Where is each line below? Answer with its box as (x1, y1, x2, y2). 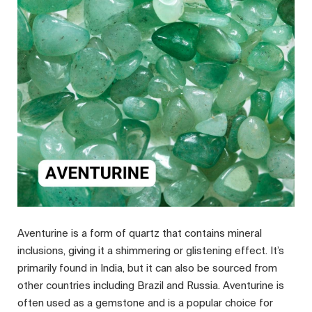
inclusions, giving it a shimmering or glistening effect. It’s (17, 244, 284, 257)
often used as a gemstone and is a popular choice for (17, 297, 273, 309)
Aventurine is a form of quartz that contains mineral (17, 227, 262, 240)
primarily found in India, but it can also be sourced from (17, 262, 277, 274)
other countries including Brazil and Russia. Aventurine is (17, 279, 284, 292)
